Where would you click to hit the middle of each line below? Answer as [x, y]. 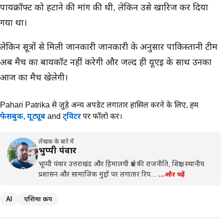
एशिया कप [38, 199]
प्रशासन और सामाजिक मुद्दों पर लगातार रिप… [98, 174]
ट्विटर [72, 116]
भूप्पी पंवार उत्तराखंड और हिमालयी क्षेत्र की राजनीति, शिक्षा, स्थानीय [121, 164]
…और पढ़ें [172, 174]
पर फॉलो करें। [102, 116]
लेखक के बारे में [56, 142]
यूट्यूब [36, 116]
